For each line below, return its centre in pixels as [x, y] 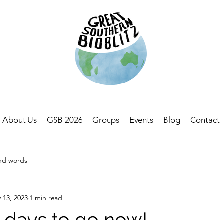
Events [141, 120]
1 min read [46, 198]
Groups [106, 120]
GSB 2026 [65, 120]
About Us [20, 120]
